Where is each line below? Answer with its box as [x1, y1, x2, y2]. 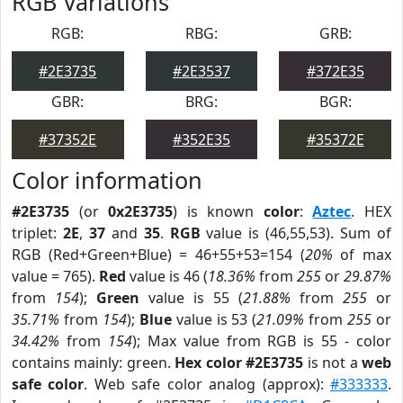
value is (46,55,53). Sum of [200, 223, 392, 243]
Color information [12, 165, 202, 195]
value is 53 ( [171, 309, 257, 329]
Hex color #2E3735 [175, 353, 304, 372]
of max [332, 245, 392, 264]
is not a [303, 353, 363, 372]
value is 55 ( [139, 288, 243, 308]
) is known [173, 201, 264, 221]
